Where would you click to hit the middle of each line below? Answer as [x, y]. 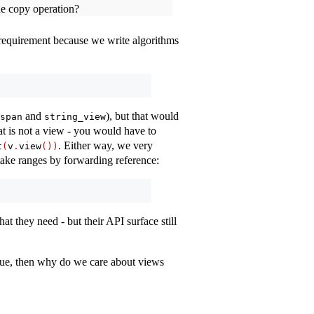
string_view [75, 117]
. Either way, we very [105, 146]
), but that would [142, 116]
